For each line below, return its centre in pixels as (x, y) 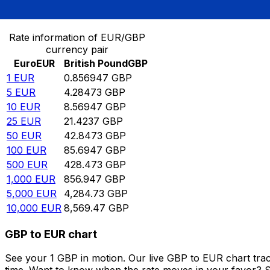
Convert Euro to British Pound (77, 12)
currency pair (77, 50)
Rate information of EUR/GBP (77, 38)
